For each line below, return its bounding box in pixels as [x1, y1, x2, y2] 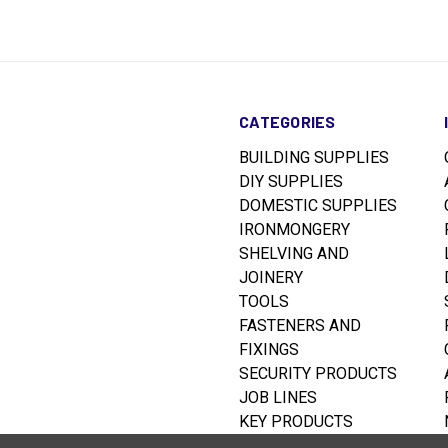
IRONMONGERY [239, 219, 351, 239]
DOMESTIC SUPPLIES [239, 195, 398, 215]
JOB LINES [239, 387, 318, 407]
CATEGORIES [239, 111, 336, 131]
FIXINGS [239, 339, 300, 359]
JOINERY [239, 267, 304, 287]
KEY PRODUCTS [239, 411, 354, 431]
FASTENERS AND [239, 315, 362, 335]
